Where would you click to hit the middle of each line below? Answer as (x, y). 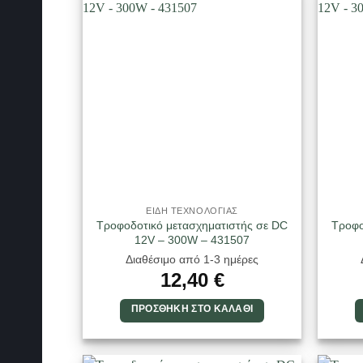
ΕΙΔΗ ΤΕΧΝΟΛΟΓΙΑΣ (192, 210)
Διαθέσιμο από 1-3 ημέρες (192, 260)
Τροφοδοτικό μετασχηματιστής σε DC (192, 225)
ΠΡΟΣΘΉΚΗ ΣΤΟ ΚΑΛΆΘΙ (192, 309)
